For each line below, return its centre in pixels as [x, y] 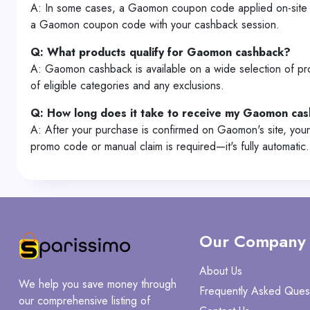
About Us [221, 271]
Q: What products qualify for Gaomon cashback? [161, 52]
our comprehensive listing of [84, 301]
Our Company [253, 241]
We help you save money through [98, 284]
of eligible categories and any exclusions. [127, 85]
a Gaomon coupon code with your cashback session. [155, 25]
